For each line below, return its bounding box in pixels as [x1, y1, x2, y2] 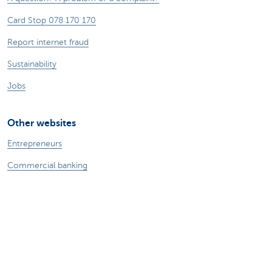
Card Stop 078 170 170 [7, 15, 96, 25]
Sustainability [7, 59, 56, 69]
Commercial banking [7, 161, 87, 171]
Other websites [7, 118, 76, 129]
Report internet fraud [7, 37, 89, 47]
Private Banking [7, 183, 66, 192]
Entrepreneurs [7, 139, 62, 149]
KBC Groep [7, 248, 51, 258]
